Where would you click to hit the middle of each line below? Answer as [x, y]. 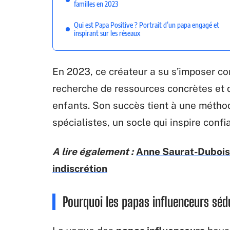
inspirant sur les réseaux [107, 33]
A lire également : [93, 151]
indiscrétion [80, 168]
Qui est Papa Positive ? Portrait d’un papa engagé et [147, 25]
